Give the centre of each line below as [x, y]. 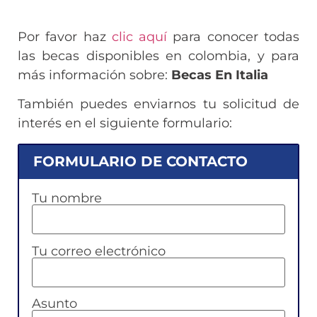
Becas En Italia [220, 75]
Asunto [54, 304]
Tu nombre [67, 198]
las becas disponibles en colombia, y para [158, 56]
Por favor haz [65, 36]
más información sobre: [94, 75]
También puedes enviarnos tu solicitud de [158, 104]
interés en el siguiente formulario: [125, 123]
